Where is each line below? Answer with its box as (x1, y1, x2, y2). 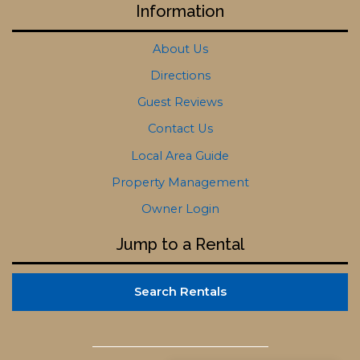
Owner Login (141, 201, 219, 216)
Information (136, 2, 224, 22)
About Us (152, 41, 208, 56)
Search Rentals (133, 284, 227, 299)
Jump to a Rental (116, 235, 244, 255)
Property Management (111, 174, 249, 190)
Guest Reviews (137, 95, 223, 110)
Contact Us (147, 121, 213, 137)
